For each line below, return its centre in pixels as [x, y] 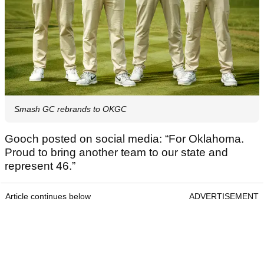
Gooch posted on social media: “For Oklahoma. [124, 138]
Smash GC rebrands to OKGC [70, 109]
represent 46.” [40, 166]
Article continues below [48, 196]
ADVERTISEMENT [224, 196]
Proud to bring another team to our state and [116, 152]
